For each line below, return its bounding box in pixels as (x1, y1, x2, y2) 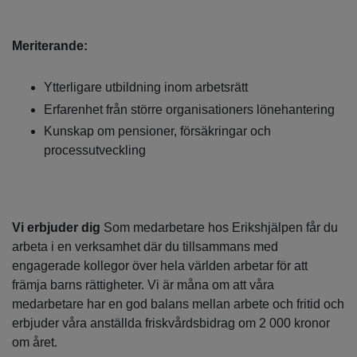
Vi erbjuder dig (12, 221, 104, 235)
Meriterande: (12, 39, 88, 53)
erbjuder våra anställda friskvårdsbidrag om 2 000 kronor (12, 316, 330, 331)
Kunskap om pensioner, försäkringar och (44, 124, 271, 139)
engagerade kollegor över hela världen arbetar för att (12, 259, 308, 273)
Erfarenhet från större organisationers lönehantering (44, 102, 335, 116)
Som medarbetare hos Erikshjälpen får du (104, 221, 338, 235)
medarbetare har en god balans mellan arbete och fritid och (12, 297, 344, 312)
